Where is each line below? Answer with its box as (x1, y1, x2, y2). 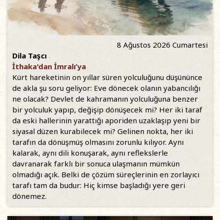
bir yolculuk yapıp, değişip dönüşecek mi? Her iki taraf (12, 105, 202, 115)
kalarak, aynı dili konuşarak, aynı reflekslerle (12, 148, 168, 158)
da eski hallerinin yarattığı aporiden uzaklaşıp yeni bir (12, 115, 200, 126)
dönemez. (12, 191, 47, 201)
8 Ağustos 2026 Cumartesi (117, 40, 208, 50)
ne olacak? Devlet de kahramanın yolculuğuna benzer (12, 94, 198, 104)
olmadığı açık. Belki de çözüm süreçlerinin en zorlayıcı (12, 169, 199, 180)
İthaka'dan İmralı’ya (12, 61, 86, 72)
